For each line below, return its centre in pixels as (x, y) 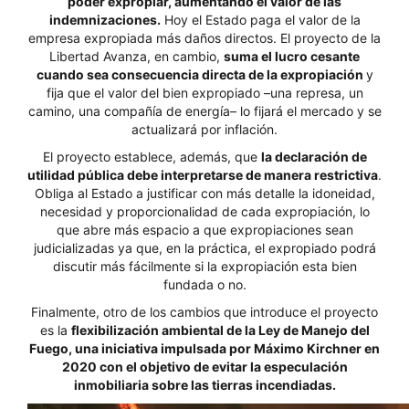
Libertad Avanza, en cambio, (136, 56)
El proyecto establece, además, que (152, 157)
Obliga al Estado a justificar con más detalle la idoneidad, (204, 193)
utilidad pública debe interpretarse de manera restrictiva (203, 175)
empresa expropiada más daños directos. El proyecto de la (204, 38)
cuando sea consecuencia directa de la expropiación (201, 74)
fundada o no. (204, 284)
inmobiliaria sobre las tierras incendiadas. (204, 385)
